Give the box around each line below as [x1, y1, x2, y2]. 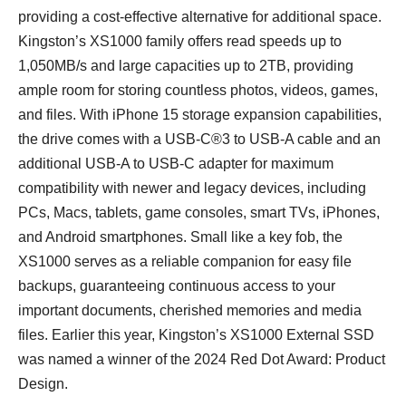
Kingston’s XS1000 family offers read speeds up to [18, 33, 342, 49]
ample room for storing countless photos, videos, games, [18, 82, 378, 98]
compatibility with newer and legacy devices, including [18, 179, 366, 196]
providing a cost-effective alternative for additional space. [18, 8, 382, 24]
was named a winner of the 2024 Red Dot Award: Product [18, 351, 385, 367]
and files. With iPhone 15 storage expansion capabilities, [18, 106, 382, 122]
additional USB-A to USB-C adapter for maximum [18, 155, 333, 171]
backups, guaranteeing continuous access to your [18, 277, 335, 294]
